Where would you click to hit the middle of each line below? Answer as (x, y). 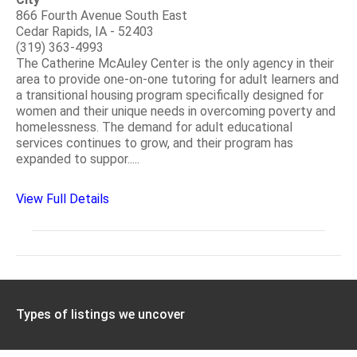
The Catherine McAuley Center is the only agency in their (175, 63)
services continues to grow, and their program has (155, 143)
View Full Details (63, 198)
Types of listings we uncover (100, 314)
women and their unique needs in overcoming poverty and (176, 111)
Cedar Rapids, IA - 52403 (85, 31)
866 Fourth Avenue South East (102, 15)
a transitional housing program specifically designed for (170, 95)
